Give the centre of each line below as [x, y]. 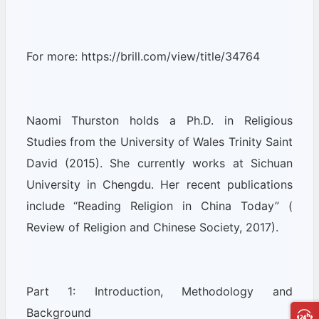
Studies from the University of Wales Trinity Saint [159, 142]
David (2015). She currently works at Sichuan [159, 163]
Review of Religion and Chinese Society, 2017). [152, 227]
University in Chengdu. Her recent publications [159, 184]
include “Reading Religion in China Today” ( [159, 206]
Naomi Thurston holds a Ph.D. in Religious [159, 120]
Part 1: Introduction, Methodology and [159, 291]
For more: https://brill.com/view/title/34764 [143, 56]
